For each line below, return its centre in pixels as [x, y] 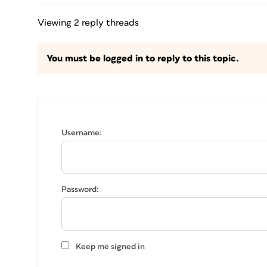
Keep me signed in [110, 247]
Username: [82, 133]
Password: [80, 190]
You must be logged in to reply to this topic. [143, 59]
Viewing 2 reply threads [88, 23]
